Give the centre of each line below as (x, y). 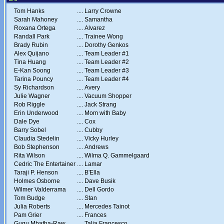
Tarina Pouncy (33, 79)
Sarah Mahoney (36, 19)
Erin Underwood (36, 113)
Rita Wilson (29, 155)
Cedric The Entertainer (45, 164)
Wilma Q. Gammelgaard (117, 155)
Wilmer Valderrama (40, 189)
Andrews (96, 147)
